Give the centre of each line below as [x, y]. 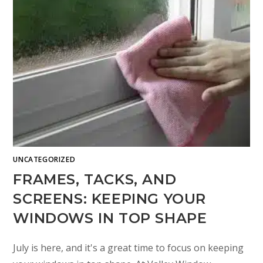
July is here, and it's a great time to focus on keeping [129, 248]
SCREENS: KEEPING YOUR [110, 199]
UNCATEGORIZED [44, 159]
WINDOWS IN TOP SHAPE [110, 218]
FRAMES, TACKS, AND [95, 179]
